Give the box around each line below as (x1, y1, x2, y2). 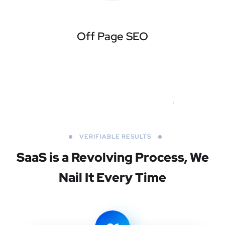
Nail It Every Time (59, 169, 166, 186)
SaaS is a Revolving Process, (16, 149, 190, 166)
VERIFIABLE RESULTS (79, 133, 151, 141)
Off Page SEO (77, 29, 148, 44)
